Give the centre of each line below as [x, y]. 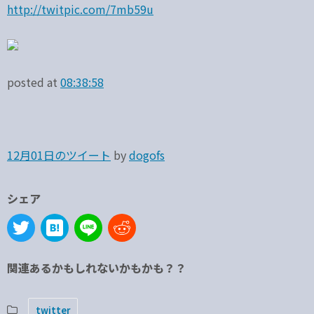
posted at [34, 82]
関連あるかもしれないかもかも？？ [97, 268]
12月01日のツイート [59, 155]
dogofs [147, 155]
